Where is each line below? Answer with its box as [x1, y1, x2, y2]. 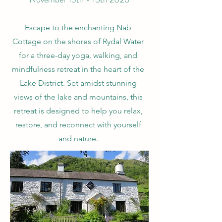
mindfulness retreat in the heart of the [12, 64, 144, 74]
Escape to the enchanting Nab [25, 23, 131, 32]
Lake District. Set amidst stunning [19, 78, 137, 88]
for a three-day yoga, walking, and [19, 51, 137, 60]
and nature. [58, 134, 98, 143]
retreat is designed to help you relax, [13, 106, 143, 115]
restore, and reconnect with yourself [15, 120, 141, 129]
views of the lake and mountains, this [13, 92, 143, 102]
